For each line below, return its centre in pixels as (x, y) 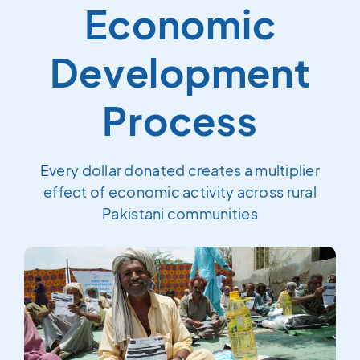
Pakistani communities (180, 213)
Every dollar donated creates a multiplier (180, 170)
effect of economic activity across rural (180, 192)
